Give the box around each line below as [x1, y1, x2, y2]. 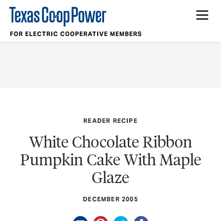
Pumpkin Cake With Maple [20, 149, 201, 170]
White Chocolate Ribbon [29, 131, 192, 152]
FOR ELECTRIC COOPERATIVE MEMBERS [9, 30, 142, 37]
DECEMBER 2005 [83, 195, 138, 203]
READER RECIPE [83, 116, 138, 124]
